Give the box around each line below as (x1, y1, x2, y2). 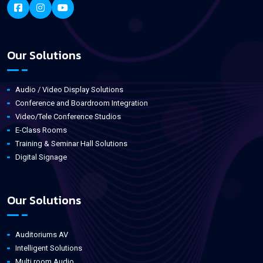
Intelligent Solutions (15, 244, 82, 253)
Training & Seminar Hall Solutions (15, 139, 127, 149)
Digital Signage (15, 153, 67, 162)
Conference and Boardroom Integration (15, 99, 148, 108)
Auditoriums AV (15, 230, 68, 240)
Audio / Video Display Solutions (15, 85, 123, 95)
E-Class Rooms (15, 126, 67, 135)
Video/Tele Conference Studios (15, 112, 121, 122)
